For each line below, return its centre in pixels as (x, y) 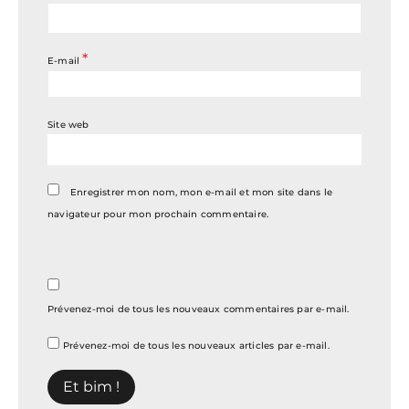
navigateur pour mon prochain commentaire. (158, 215)
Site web (68, 125)
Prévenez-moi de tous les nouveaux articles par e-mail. (196, 346)
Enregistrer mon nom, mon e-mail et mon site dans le (202, 193)
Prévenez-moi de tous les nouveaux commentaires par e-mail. (199, 309)
